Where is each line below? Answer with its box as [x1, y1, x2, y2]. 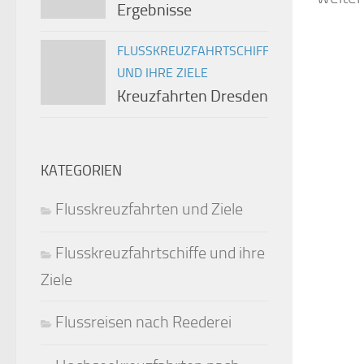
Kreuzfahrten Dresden [117, 87, 268, 106]
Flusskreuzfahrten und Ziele [55, 200, 243, 219]
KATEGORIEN [41, 162, 122, 180]
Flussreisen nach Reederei [55, 313, 232, 331]
